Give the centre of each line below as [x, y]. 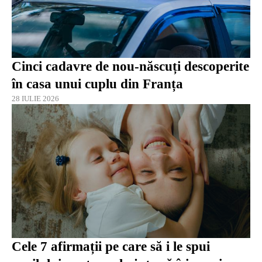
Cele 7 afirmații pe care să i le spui [111, 247]
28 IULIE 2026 [35, 98]
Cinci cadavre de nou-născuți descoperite [130, 66]
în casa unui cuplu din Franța [97, 84]
